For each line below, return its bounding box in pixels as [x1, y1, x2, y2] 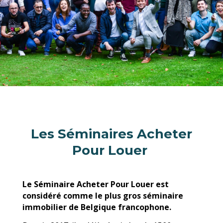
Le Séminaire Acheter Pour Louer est [22, 179, 169, 190]
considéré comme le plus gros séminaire [22, 190, 183, 202]
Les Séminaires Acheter [30, 126, 192, 142]
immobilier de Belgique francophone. [22, 202, 173, 213]
